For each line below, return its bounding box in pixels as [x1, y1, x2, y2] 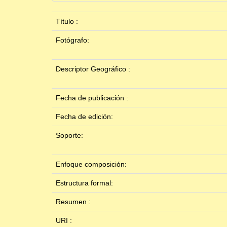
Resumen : [56, 198, 93, 206]
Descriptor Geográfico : [56, 65, 132, 73]
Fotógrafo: [56, 36, 91, 45]
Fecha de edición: [56, 112, 115, 121]
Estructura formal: [56, 179, 115, 187]
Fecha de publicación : [56, 94, 130, 102]
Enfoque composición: [56, 160, 129, 169]
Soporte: [56, 131, 85, 140]
